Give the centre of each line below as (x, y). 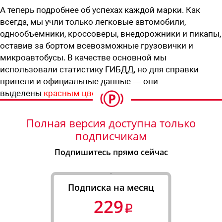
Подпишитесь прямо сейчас (111, 152)
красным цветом (78, 93)
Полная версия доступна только (111, 123)
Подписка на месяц (111, 187)
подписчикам (111, 136)
